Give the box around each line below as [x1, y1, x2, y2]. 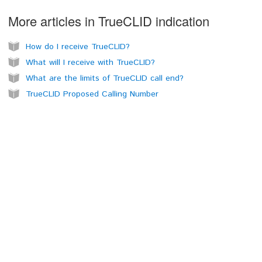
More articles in [8, 11, 98, 30]
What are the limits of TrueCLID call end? [26, 72, 184, 84]
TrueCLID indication [98, 11, 209, 30]
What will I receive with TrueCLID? [26, 56, 155, 68]
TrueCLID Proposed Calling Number [26, 88, 158, 100]
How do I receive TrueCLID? [26, 40, 130, 53]
